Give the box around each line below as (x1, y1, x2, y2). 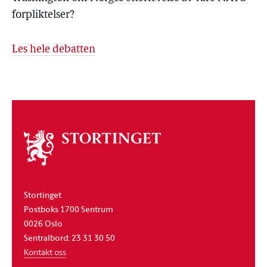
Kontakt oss (24, 246, 66, 257)
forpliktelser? (12, 10, 74, 21)
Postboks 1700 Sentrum (24, 202, 113, 215)
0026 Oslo (24, 216, 63, 229)
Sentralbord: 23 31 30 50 (24, 231, 115, 244)
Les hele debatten (12, 44, 95, 55)
